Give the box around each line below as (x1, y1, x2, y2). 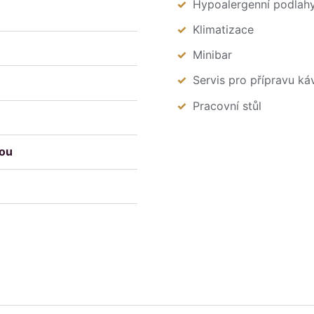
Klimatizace (193, 22, 254, 37)
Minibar (193, 48, 233, 62)
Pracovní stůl (193, 98, 262, 113)
